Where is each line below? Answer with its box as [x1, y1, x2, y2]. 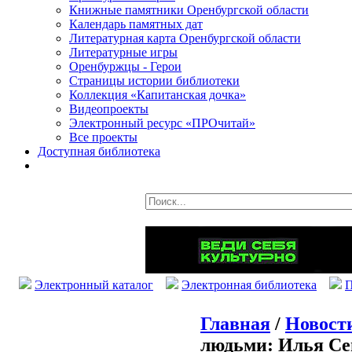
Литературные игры [69, 46, 178, 59]
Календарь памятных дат [69, 17, 203, 31]
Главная [200, 313, 270, 334]
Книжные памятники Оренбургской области [69, 3, 309, 16]
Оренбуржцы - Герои [69, 60, 181, 73]
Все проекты [69, 130, 137, 144]
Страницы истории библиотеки [69, 74, 240, 87]
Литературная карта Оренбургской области [69, 31, 301, 45]
